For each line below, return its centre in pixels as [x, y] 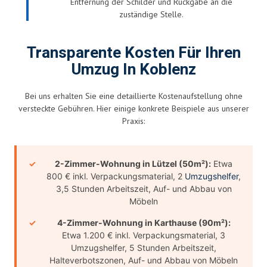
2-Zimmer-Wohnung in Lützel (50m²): [133, 163]
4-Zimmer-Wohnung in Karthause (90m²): [144, 222]
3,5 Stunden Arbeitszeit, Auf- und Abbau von [144, 188]
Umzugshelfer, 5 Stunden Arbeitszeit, [144, 247]
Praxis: [133, 121]
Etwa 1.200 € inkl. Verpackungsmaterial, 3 [144, 235]
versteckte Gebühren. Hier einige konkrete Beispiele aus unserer [133, 108]
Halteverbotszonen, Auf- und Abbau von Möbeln [144, 260]
